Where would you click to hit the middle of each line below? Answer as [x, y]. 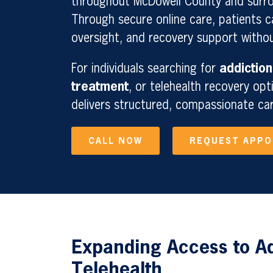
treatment [100, 87]
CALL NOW [115, 141]
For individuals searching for [145, 69]
